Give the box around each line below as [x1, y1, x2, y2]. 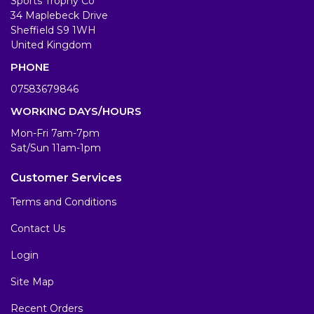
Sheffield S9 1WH [11, 24, 96, 37]
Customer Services [11, 171, 122, 185]
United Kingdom [11, 39, 92, 52]
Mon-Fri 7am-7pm [11, 127, 100, 140]
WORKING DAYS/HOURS [11, 104, 142, 118]
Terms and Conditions [11, 196, 116, 209]
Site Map [11, 275, 54, 289]
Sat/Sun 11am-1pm [11, 142, 101, 155]
